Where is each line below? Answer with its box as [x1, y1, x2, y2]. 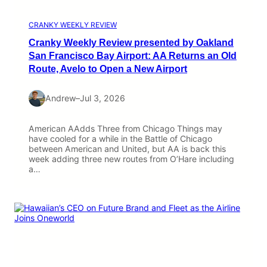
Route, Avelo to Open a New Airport [29, 63, 187, 74]
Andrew [45, 93, 76, 104]
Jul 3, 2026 [80, 93, 125, 104]
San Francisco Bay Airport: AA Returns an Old [29, 50, 237, 61]
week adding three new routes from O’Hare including [29, 154, 234, 164]
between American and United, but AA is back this [29, 144, 226, 154]
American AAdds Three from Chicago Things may [29, 123, 222, 134]
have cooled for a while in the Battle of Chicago [29, 133, 212, 144]
